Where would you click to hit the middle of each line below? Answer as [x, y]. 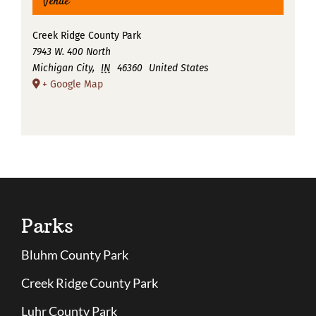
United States [179, 68]
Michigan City [62, 68]
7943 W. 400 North [71, 52]
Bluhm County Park [74, 254]
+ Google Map [72, 85]
